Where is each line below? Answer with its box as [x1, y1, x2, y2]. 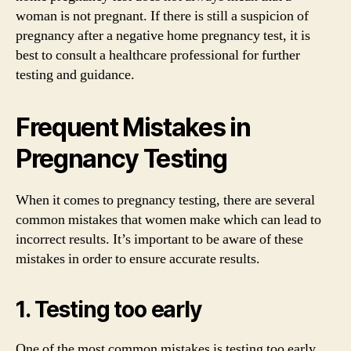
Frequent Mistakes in [16, 112, 251, 143]
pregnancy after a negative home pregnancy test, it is [16, 27, 310, 45]
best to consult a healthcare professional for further [16, 46, 300, 64]
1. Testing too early [16, 296, 201, 323]
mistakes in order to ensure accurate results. [16, 250, 260, 268]
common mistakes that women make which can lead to [16, 211, 321, 229]
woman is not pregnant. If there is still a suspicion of [16, 7, 309, 25]
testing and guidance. [16, 66, 135, 84]
